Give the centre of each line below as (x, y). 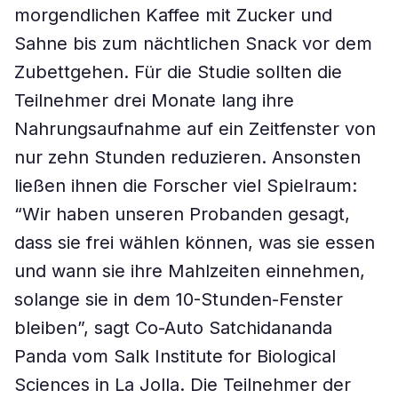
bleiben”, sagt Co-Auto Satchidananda (173, 328)
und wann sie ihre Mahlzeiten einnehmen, (190, 271)
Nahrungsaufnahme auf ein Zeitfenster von (195, 129)
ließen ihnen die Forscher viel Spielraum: (186, 186)
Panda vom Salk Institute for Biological (175, 356)
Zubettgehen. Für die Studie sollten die (178, 72)
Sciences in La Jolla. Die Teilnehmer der (183, 385)
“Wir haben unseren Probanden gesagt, (182, 214)
